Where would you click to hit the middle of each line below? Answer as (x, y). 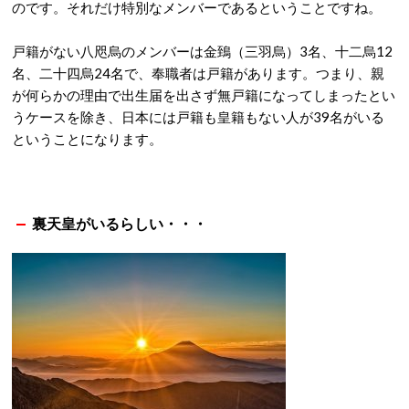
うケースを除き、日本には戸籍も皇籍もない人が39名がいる (198, 117)
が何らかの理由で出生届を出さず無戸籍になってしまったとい (204, 95)
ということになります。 (87, 139)
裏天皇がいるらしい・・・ (120, 223)
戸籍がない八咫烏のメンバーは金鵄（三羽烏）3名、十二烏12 (202, 51)
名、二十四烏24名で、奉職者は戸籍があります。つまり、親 (198, 73)
